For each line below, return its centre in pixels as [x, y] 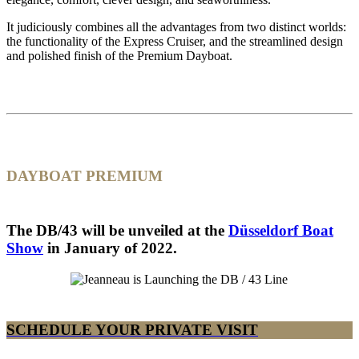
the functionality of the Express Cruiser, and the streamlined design [175, 42]
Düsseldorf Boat [281, 231]
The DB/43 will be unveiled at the [117, 231]
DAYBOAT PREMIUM [85, 175]
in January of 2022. [110, 248]
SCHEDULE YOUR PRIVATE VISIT [132, 329]
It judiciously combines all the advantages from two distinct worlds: [176, 27]
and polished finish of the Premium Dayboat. [119, 56]
